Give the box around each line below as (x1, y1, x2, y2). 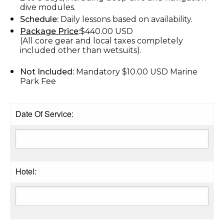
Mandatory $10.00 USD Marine (76, 66, 197, 76)
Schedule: (20, 14, 58, 24)
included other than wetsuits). (20, 45, 141, 55)
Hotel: (15, 165, 36, 177)
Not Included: (20, 66, 76, 76)
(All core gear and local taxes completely (20, 35, 183, 45)
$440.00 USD (80, 26, 133, 36)
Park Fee (20, 76, 56, 86)
